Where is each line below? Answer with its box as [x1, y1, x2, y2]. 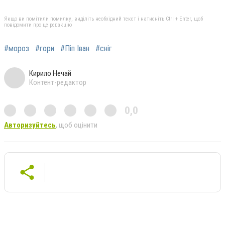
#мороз [4, 44, 29, 54]
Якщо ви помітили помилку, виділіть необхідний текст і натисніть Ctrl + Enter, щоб [4, 16, 203, 23]
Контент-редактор [29, 78, 86, 87]
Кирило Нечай [29, 69, 71, 78]
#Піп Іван [60, 44, 89, 54]
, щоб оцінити [56, 121, 97, 130]
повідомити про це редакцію [4, 22, 72, 29]
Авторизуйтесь [4, 121, 56, 130]
